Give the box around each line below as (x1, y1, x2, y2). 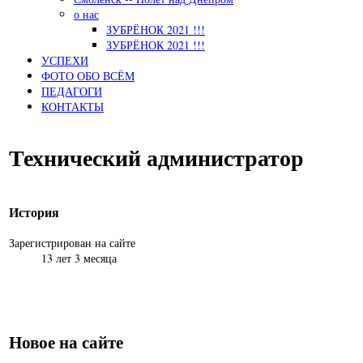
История (9, 202, 59, 222)
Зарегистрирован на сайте (9, 235, 135, 251)
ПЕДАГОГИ (41, 83, 102, 99)
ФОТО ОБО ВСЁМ (41, 68, 135, 83)
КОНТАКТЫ (41, 99, 104, 114)
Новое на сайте (9, 329, 123, 354)
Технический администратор (9, 140, 304, 174)
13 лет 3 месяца (41, 250, 117, 267)
